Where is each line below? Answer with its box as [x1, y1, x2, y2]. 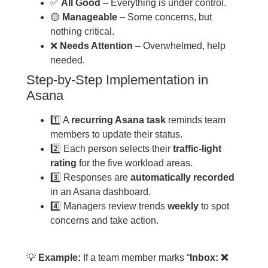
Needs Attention [59, 40, 133, 51]
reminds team [165, 114, 226, 125]
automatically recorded [130, 172, 234, 182]
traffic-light [172, 143, 221, 154]
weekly [167, 200, 199, 211]
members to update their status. [50, 129, 182, 139]
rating [50, 157, 77, 168]
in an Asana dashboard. [50, 186, 151, 197]
